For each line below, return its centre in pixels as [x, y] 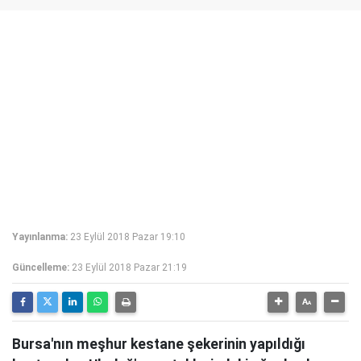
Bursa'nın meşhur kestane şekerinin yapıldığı [159, 344]
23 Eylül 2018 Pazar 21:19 [129, 268]
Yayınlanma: [40, 237]
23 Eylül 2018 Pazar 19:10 [128, 237]
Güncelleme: [41, 268]
